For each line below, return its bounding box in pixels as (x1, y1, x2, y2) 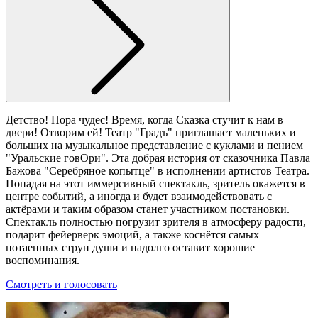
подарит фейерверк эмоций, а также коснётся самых (6, 229, 259, 241)
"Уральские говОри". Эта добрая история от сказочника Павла (6, 152, 310, 165)
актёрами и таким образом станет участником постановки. (6, 203, 290, 216)
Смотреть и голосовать (6, 278, 117, 291)
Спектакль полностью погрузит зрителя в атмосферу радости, (6, 216, 306, 229)
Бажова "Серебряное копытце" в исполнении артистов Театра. (6, 165, 309, 177)
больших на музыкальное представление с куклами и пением (6, 139, 303, 152)
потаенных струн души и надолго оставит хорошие (6, 241, 255, 254)
